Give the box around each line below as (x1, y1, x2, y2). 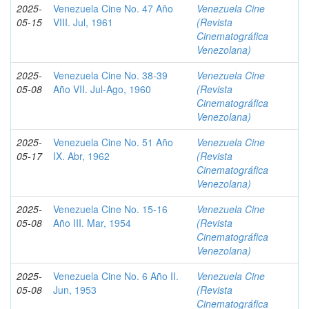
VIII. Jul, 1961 (53, 15, 113, 29)
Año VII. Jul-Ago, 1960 (53, 82, 151, 96)
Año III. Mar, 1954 (53, 216, 131, 230)
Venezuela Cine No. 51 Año (53, 135, 173, 149)
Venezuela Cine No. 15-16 (53, 202, 168, 216)
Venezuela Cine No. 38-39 (53, 68, 168, 82)
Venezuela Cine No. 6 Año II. (53, 269, 179, 283)
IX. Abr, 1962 (53, 149, 110, 163)
